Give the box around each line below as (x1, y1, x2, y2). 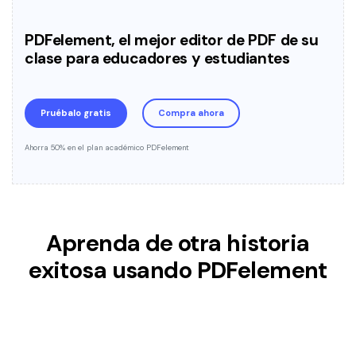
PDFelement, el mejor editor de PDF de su (25, 30, 319, 51)
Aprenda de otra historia (46, 228, 310, 259)
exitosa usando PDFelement (29, 255, 327, 286)
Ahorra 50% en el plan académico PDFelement (25, 142, 189, 153)
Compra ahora (158, 107, 225, 119)
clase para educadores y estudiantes (25, 48, 290, 69)
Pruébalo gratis (40, 107, 111, 119)
